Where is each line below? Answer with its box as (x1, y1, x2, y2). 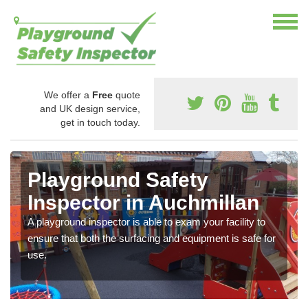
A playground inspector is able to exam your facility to (27, 216, 265, 228)
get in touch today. (60, 117, 140, 129)
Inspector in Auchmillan (27, 191, 259, 214)
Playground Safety (27, 168, 208, 192)
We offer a (44, 89, 92, 101)
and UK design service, (40, 103, 140, 115)
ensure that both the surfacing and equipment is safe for (27, 232, 276, 245)
